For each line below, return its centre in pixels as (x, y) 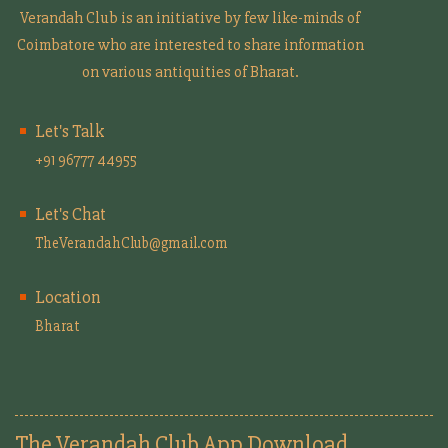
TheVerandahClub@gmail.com (131, 242)
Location (68, 296)
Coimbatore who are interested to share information (190, 44)
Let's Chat (70, 213)
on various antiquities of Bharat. (190, 71)
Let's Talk (70, 130)
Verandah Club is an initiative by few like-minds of (190, 17)
